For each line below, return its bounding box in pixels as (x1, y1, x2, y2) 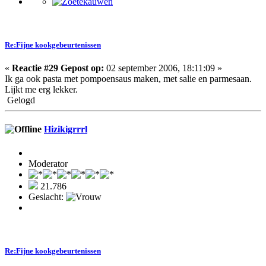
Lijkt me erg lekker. (5, 84, 78, 95)
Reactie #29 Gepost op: (12, 63, 104, 74)
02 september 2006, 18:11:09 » (104, 63, 222, 74)
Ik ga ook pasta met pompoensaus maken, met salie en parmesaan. (5, 74, 252, 84)
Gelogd (5, 95, 35, 106)
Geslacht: (28, 191, 66, 202)
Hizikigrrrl (44, 124, 87, 135)
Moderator (28, 158, 68, 169)
